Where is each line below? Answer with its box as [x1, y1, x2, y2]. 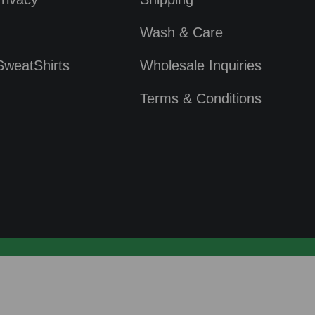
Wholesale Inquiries [140, 57, 262, 73]
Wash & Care [140, 24, 223, 40]
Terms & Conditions [140, 90, 262, 106]
